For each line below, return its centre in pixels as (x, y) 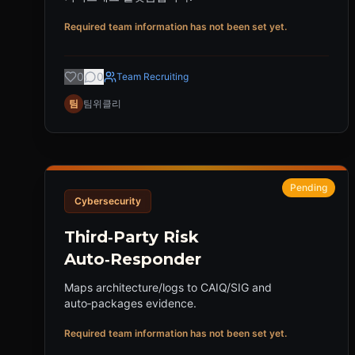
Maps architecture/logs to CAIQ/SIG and (168, 287)
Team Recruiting (153, 76)
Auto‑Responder (133, 259)
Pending (309, 187)
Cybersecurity (108, 201)
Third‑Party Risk (132, 237)
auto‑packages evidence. (130, 303)
